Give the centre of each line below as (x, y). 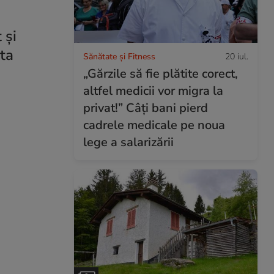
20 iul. (237, 56)
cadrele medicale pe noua (154, 125)
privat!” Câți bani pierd (146, 108)
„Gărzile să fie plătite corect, (161, 73)
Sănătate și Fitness (119, 56)
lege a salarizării (128, 142)
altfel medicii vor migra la (153, 91)
